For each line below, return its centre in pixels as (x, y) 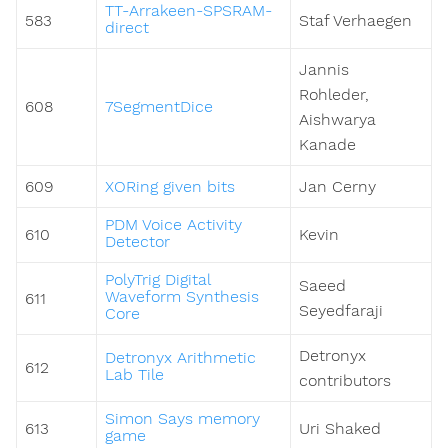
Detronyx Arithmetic (180, 358)
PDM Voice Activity (173, 225)
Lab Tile (134, 375)
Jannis (324, 70)
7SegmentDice (159, 107)
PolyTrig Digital (157, 280)
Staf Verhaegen (355, 21)
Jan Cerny (337, 187)
